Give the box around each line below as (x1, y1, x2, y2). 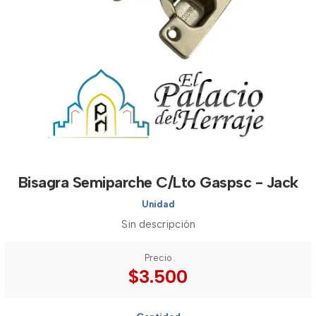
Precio (144, 253, 172, 263)
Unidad (141, 199, 175, 209)
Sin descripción (121, 218, 195, 231)
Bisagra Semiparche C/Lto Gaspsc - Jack (18, 173, 298, 192)
